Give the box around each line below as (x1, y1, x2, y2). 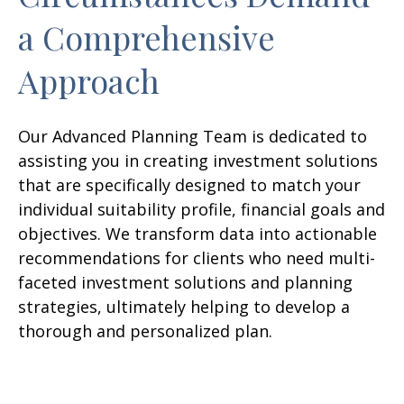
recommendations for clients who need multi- (18, 247, 375, 269)
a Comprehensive (18, 15, 275, 59)
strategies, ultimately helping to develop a (18, 296, 350, 317)
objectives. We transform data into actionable (18, 223, 377, 244)
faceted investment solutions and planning (18, 271, 353, 293)
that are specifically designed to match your (18, 174, 361, 196)
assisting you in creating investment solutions (18, 150, 378, 171)
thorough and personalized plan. (18, 320, 272, 342)
